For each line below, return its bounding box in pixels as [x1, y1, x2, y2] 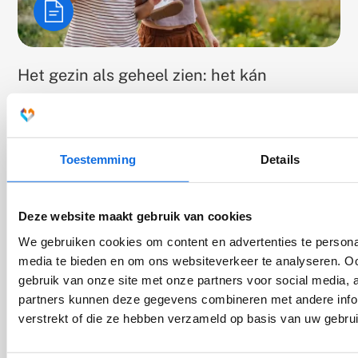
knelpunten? [18, 130, 83, 144]
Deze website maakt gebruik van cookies [18, 209, 253, 223]
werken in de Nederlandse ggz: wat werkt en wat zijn [18, 113, 291, 127]
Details [261, 152, 300, 166]
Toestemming [59, 152, 136, 166]
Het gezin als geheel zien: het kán [18, 65, 268, 85]
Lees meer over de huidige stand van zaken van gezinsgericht [18, 97, 336, 110]
